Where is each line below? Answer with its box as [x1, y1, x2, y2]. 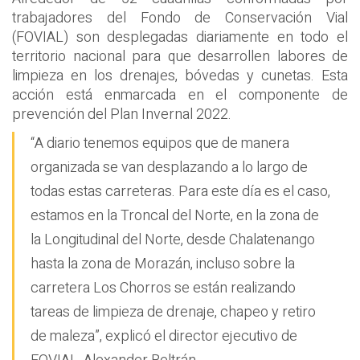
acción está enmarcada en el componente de [12, 84, 348, 106]
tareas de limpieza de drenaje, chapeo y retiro [31, 301, 316, 324]
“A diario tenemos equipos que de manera [31, 133, 289, 155]
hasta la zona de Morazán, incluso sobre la [31, 253, 295, 276]
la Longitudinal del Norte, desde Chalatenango [31, 229, 315, 252]
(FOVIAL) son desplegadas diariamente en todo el [12, 26, 348, 48]
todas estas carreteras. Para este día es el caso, [31, 181, 330, 203]
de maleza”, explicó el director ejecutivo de [31, 325, 297, 348]
